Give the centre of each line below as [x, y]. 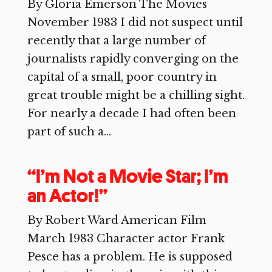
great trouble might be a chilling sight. [136, 95]
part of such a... [69, 132]
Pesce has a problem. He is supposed [130, 257]
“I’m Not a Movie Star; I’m [127, 176]
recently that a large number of [116, 41]
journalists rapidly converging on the [133, 59]
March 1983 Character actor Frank [126, 239]
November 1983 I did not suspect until [135, 22]
